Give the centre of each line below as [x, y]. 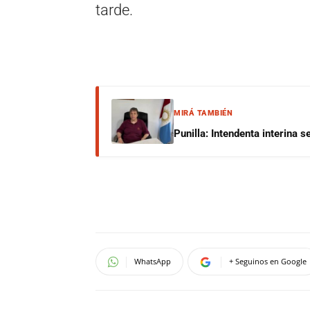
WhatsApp [153, 261]
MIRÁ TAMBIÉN [203, 113]
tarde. [114, 10]
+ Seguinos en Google [268, 261]
